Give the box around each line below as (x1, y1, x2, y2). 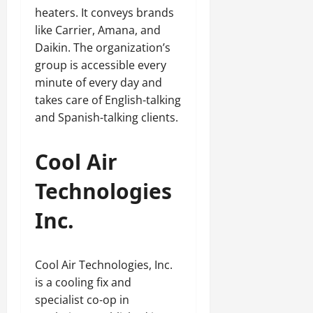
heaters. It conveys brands (35, 5, 174, 20)
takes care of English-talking (35, 92, 181, 108)
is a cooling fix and (35, 275, 131, 290)
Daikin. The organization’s (35, 40, 170, 55)
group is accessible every (35, 57, 166, 73)
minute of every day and (35, 75, 162, 90)
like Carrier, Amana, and (35, 22, 161, 38)
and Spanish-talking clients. (35, 110, 178, 125)
